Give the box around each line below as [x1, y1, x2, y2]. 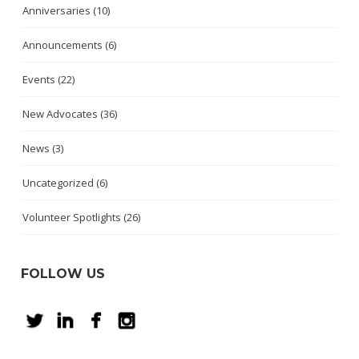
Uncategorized [22, 175, 95, 191]
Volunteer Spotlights [22, 210, 122, 225]
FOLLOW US [21, 266, 106, 282]
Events [22, 72, 56, 87]
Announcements [22, 38, 103, 53]
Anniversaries [22, 3, 91, 18]
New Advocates [22, 107, 99, 122]
